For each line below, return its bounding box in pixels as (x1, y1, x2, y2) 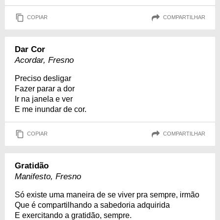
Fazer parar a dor (15, 84, 75, 93)
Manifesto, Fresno (15, 171, 81, 181)
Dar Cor (15, 44, 45, 54)
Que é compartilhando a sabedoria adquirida (15, 200, 170, 209)
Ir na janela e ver (15, 94, 73, 103)
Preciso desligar (15, 74, 71, 82)
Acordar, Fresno (15, 55, 74, 65)
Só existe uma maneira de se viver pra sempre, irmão (15, 190, 199, 199)
